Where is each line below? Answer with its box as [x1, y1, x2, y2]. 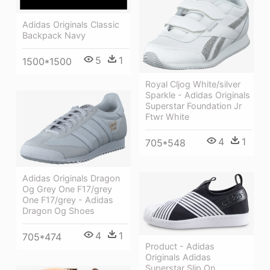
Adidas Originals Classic [22, 19, 119, 30]
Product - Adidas [145, 240, 215, 251]
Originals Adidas [145, 251, 211, 262]
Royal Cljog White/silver [145, 78, 240, 89]
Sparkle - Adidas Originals [145, 89, 250, 100]
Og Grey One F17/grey [22, 184, 112, 195]
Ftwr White [145, 111, 189, 122]
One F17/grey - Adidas [22, 195, 113, 206]
